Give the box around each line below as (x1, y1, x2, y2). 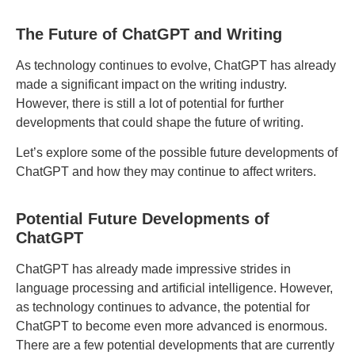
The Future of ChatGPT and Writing (16, 25, 282, 43)
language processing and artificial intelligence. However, (16, 281, 333, 295)
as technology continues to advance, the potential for (16, 300, 310, 314)
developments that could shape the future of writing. (16, 115, 303, 129)
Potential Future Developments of (16, 209, 269, 227)
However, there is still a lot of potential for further (16, 96, 284, 110)
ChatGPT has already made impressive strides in (16, 261, 291, 276)
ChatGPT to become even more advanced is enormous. (16, 319, 327, 333)
